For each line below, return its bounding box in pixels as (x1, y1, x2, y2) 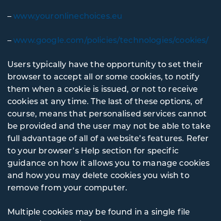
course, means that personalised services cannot (7, 108, 207, 118)
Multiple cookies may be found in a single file (7, 206, 190, 217)
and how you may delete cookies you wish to (7, 170, 189, 180)
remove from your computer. (7, 182, 128, 192)
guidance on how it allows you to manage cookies (7, 157, 210, 168)
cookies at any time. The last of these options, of (7, 96, 203, 106)
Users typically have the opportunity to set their (7, 59, 203, 69)
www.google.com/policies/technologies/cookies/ (13, 35, 209, 45)
